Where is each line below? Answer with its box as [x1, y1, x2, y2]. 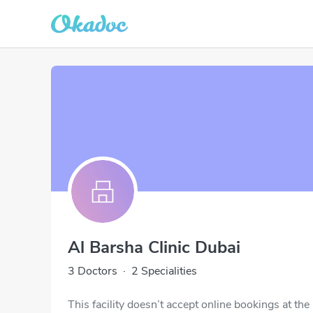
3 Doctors [68, 263, 117, 279]
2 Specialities [131, 263, 197, 279]
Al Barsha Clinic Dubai [68, 236, 240, 259]
